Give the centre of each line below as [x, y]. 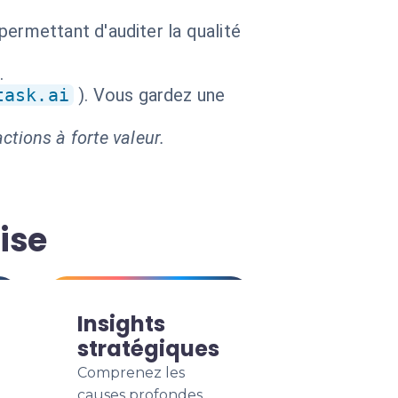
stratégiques [148, 349]
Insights [121, 324]
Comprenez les [131, 373]
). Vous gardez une [152, 95]
